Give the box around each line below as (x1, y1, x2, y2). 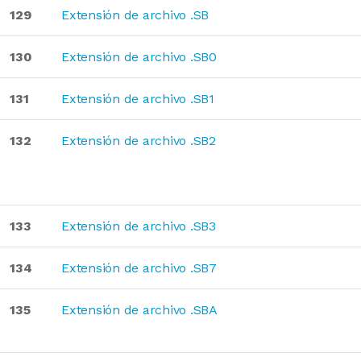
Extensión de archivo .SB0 (61, 49, 217, 64)
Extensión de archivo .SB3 (61, 218, 216, 234)
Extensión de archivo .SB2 (61, 133, 216, 148)
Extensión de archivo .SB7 (61, 260, 217, 276)
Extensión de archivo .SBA (61, 302, 218, 317)
